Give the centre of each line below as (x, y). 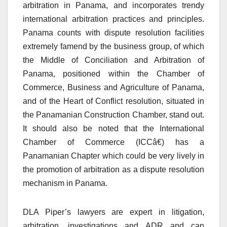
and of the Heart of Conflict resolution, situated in (113, 101)
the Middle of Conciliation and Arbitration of (113, 60)
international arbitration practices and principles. (113, 19)
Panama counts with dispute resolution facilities (113, 32)
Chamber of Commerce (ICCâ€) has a (113, 142)
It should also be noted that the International (113, 128)
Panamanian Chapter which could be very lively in (113, 156)
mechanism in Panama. (65, 183)
